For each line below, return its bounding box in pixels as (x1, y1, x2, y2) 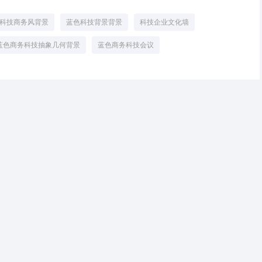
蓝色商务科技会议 (98, 41, 154, 50)
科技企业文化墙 (140, 18, 189, 27)
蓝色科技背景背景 (66, 18, 122, 27)
